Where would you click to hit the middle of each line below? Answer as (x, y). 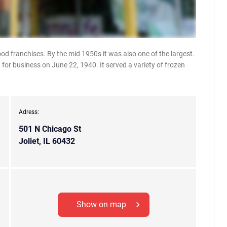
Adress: (29, 112)
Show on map (101, 204)
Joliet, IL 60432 (47, 141)
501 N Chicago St (50, 129)
